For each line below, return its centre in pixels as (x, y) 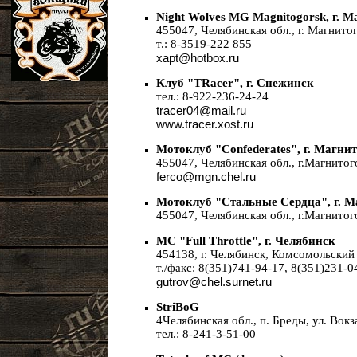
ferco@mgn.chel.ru (206, 177)
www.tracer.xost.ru (205, 124)
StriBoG (178, 307)
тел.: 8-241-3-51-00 (206, 334)
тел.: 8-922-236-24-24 (212, 96)
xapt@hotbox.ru (198, 58)
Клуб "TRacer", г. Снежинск (235, 83)
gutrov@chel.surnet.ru (214, 282)
